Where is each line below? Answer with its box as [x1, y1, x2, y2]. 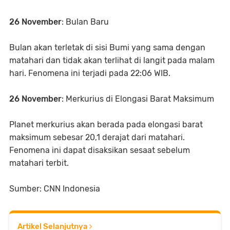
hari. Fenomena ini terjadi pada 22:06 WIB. [9, 68, 170, 78]
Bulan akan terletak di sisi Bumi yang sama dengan [9, 42, 205, 52]
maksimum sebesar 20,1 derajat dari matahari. [9, 132, 185, 142]
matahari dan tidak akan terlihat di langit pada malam [9, 55, 215, 65]
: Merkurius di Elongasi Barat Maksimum [62, 93, 214, 104]
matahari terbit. [9, 158, 69, 168]
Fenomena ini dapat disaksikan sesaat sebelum [9, 145, 190, 155]
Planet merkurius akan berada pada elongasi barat [9, 119, 203, 129]
